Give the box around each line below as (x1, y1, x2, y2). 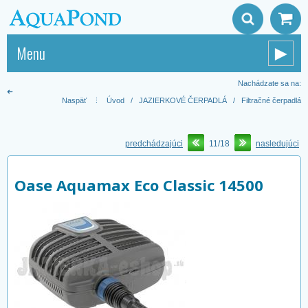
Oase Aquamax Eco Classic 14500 (14, 175, 263, 196)
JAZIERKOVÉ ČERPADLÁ (139, 96, 227, 105)
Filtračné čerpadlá (241, 96, 301, 105)
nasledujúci (256, 139, 299, 149)
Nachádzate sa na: (238, 79, 301, 88)
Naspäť (62, 96, 87, 105)
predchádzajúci (125, 139, 183, 149)
